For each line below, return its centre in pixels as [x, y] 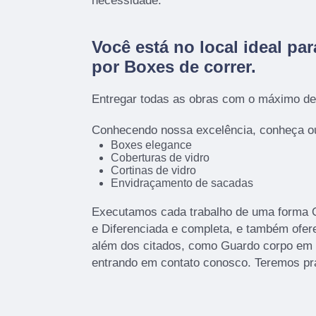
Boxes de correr [188, 66]
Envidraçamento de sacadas [182, 183]
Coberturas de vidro [160, 157]
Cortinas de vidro [153, 170]
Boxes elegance [151, 145]
